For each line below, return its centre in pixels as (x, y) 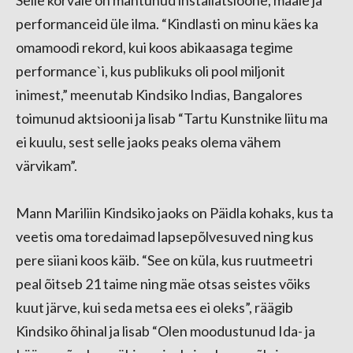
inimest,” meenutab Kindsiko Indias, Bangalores (159, 95)
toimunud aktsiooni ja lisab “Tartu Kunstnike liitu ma (172, 118)
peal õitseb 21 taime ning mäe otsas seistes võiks (163, 284)
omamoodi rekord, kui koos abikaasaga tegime (154, 47)
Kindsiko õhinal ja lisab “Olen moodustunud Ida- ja (165, 331)
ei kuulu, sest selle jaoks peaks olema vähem (148, 142)
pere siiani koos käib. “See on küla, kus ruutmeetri (164, 260)
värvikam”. (46, 165)
